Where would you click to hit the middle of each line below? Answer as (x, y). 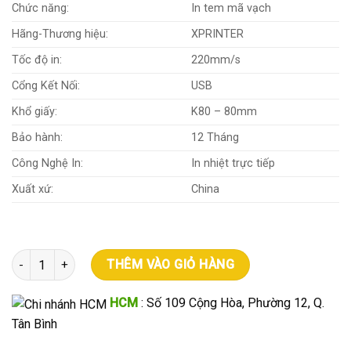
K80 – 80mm (224, 111)
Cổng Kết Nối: (46, 85)
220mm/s (216, 60)
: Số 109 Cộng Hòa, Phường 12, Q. (233, 303)
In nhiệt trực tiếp (233, 163)
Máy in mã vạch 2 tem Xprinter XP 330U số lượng (138, 258)
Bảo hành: (37, 137)
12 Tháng (215, 137)
